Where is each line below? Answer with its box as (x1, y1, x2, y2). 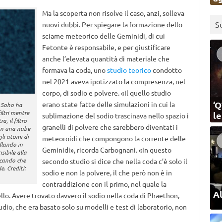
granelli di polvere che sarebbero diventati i (42, 122, 178, 131)
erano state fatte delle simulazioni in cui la (42, 100, 175, 109)
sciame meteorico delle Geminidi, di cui (42, 31, 165, 40)
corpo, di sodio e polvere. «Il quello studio (42, 88, 171, 97)
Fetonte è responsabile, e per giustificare (42, 43, 170, 52)
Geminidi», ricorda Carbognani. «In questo (42, 145, 171, 154)
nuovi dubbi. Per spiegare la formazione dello (42, 20, 182, 29)
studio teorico (107, 65, 151, 74)
